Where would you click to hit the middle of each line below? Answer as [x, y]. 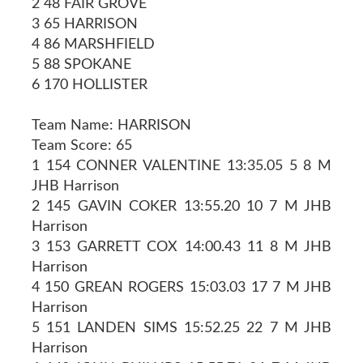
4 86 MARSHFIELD [93, 44]
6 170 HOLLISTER [89, 85]
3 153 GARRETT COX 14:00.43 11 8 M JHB [181, 247]
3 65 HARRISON [84, 24]
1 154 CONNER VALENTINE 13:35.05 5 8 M [181, 166]
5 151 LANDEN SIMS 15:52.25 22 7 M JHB [181, 328]
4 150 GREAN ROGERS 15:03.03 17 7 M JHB [181, 287]
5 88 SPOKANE [81, 64]
